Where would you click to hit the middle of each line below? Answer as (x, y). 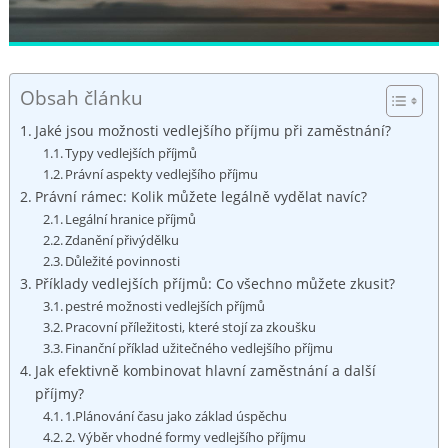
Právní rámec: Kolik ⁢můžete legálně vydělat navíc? (200, 197)
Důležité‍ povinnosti (123, 261)
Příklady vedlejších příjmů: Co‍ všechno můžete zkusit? (214, 284)
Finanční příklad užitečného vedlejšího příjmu (199, 348)
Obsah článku (81, 98)
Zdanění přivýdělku (122, 240)
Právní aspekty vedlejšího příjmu (162, 174)
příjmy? (59, 394)
